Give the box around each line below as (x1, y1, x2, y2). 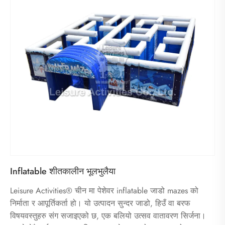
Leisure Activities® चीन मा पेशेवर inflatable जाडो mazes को (10, 184, 198, 196)
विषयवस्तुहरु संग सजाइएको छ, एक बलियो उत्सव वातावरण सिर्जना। (10, 209, 206, 221)
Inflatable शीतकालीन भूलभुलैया (10, 164, 116, 178)
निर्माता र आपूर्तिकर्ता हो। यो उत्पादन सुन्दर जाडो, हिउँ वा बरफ (10, 197, 190, 209)
